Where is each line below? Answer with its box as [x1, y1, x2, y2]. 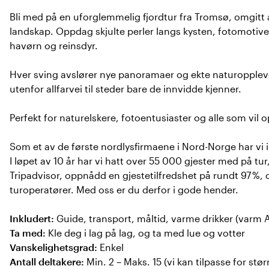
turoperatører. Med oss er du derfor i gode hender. [10, 184, 238, 195]
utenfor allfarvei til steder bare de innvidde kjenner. [10, 83, 241, 94]
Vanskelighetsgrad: [10, 241, 97, 253]
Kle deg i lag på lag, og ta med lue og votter [46, 227, 245, 238]
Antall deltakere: [10, 256, 84, 267]
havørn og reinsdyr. [10, 40, 98, 51]
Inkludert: [10, 213, 54, 224]
